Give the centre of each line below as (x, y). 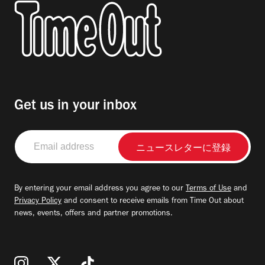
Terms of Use (209, 189)
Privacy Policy (38, 201)
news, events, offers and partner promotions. (93, 214)
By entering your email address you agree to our (100, 189)
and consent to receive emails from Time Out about (153, 201)
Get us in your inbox (75, 106)
